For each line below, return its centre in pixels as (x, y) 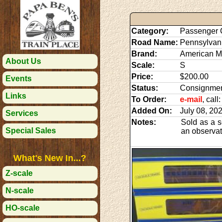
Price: (142, 76)
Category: (150, 31)
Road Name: (154, 42)
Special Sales (31, 131)
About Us (23, 61)
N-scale (20, 191)
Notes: (143, 122)
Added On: (151, 111)
